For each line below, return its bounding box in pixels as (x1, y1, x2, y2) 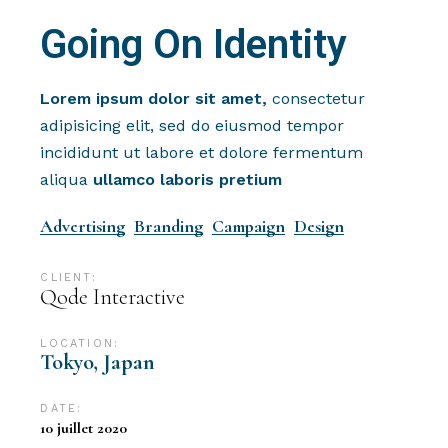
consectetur (267, 89, 366, 109)
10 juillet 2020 (40, 418, 128, 439)
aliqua (40, 170, 94, 190)
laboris (160, 170, 215, 190)
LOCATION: (40, 337, 120, 351)
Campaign (212, 215, 286, 238)
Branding (134, 215, 204, 238)
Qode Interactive (40, 284, 186, 311)
